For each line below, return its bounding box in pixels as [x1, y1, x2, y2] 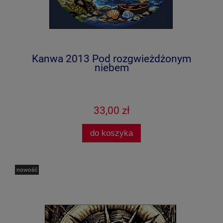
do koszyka [90, 128, 133, 138]
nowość [16, 166, 37, 174]
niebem [94, 61, 129, 74]
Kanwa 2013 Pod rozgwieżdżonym [32, 52, 191, 65]
